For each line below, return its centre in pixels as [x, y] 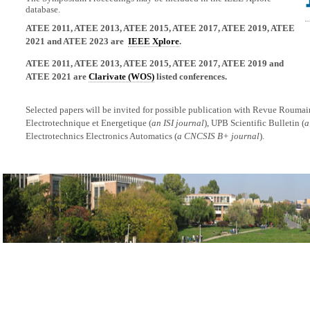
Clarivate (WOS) [121, 76]
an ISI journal [178, 123]
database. [43, 9]
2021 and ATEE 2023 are [77, 41]
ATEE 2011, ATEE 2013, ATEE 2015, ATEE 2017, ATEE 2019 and [155, 63]
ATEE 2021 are [57, 76]
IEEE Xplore [154, 41]
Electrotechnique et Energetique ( [89, 123]
